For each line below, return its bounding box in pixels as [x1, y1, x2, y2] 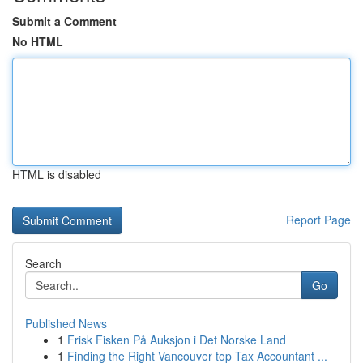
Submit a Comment [12, 13, 117, 29]
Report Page [286, 211, 351, 228]
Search [25, 255, 62, 271]
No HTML [12, 33, 63, 49]
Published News [25, 315, 107, 331]
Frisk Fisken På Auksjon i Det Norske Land [67, 331, 286, 348]
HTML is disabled [12, 166, 101, 182]
